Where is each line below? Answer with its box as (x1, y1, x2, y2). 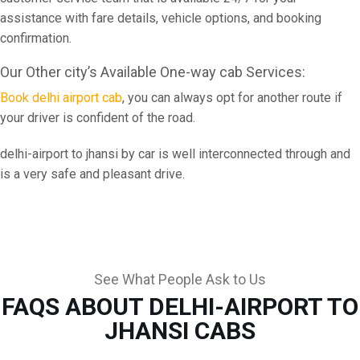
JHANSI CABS (104, 317, 256, 345)
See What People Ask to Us (94, 271, 266, 288)
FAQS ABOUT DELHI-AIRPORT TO (2, 292, 358, 321)
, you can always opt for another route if (122, 90, 342, 105)
